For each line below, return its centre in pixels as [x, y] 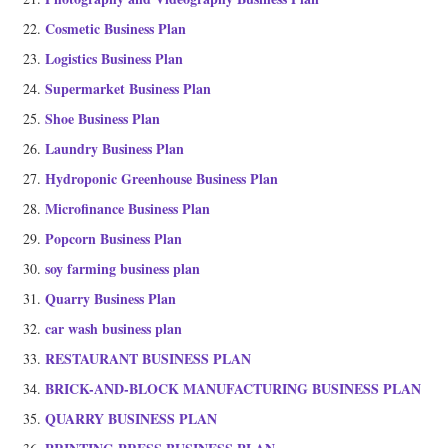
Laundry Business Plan [114, 149]
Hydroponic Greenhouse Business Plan [161, 179]
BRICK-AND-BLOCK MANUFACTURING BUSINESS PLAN [233, 389]
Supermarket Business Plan [128, 89]
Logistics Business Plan [114, 59]
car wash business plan [113, 329]
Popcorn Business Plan [113, 239]
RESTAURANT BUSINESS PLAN [148, 359]
